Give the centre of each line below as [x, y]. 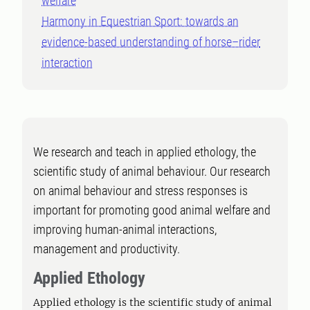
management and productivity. [107, 249]
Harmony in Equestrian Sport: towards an [140, 21]
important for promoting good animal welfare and [152, 210]
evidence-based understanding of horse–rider [151, 42]
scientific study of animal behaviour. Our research [152, 171]
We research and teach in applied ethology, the [145, 152]
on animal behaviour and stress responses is [140, 191]
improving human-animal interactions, [125, 229]
